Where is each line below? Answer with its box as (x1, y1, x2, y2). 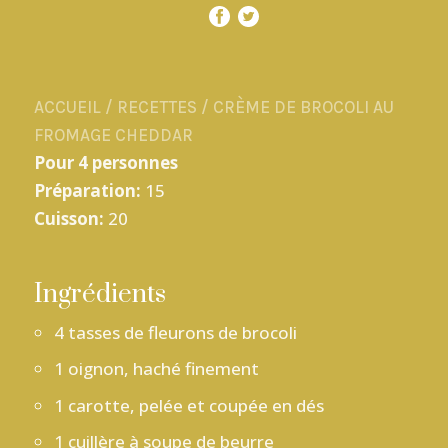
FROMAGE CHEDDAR (33, 125, 193, 146)
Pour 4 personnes (33, 151, 178, 175)
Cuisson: (33, 207, 104, 231)
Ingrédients (33, 277, 166, 311)
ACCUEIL (33, 97, 101, 118)
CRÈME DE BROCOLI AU (212, 97, 394, 118)
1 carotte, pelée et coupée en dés (53, 393, 324, 417)
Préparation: (33, 179, 145, 203)
